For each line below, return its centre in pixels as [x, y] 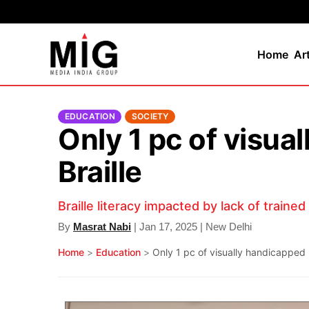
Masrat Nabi [102, 227]
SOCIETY [150, 117]
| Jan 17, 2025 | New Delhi [191, 227]
